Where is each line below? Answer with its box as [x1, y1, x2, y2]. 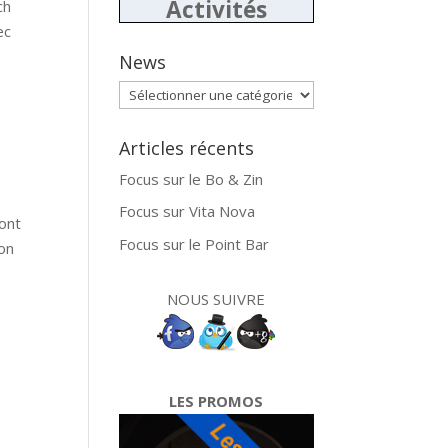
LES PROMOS [169, 390, 264, 411]
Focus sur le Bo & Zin [119, 168, 264, 189]
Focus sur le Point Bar [119, 233, 270, 254]
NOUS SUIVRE [167, 288, 266, 309]
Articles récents [119, 135, 255, 160]
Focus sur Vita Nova [119, 201, 256, 222]
